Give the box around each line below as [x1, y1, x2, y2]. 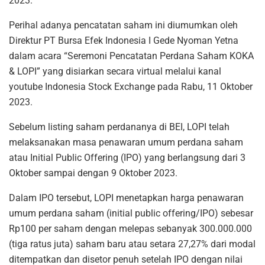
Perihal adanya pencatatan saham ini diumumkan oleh [9, 19, 238, 31]
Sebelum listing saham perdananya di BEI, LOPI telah [9, 121, 230, 132]
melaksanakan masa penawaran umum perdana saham [9, 136, 243, 148]
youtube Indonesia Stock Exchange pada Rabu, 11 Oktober [9, 80, 253, 92]
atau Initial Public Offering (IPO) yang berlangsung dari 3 [9, 151, 245, 163]
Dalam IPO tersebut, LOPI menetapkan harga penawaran [9, 192, 244, 203]
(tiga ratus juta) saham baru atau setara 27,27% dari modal [9, 238, 256, 250]
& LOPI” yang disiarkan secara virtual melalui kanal [9, 65, 221, 77]
